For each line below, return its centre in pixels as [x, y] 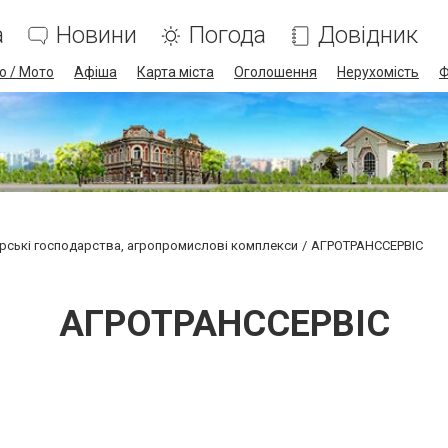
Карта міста [175, 72]
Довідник [368, 35]
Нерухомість [378, 72]
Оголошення [275, 72]
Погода [227, 35]
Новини [96, 35]
